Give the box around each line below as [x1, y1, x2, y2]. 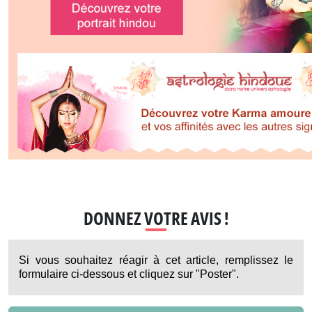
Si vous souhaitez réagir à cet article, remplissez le [19, 255, 293, 267]
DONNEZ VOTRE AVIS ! [84, 207, 228, 231]
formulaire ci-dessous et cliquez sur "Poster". [19, 269, 239, 281]
